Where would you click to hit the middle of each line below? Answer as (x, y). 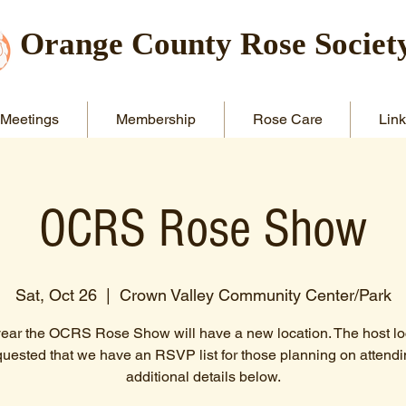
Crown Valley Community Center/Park (255, 295)
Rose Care (287, 119)
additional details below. (203, 377)
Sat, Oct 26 (56, 295)
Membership (156, 119)
